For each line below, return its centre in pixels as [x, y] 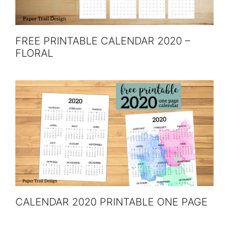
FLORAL [34, 53]
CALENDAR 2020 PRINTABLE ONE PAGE [111, 202]
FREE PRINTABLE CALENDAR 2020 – [103, 41]
